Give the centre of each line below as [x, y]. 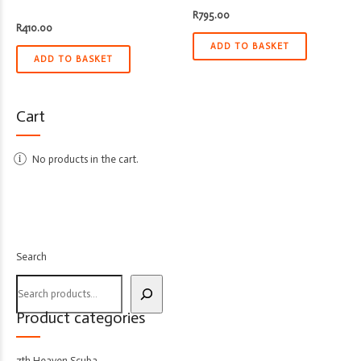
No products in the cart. [85, 159]
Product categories [81, 317]
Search [31, 256]
